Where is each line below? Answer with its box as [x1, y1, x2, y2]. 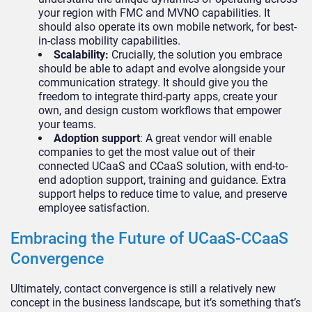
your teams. [38, 117, 96, 131]
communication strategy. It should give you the [38, 75, 267, 89]
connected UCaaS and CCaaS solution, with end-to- [38, 159, 288, 173]
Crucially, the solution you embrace [111, 47, 282, 61]
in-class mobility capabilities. [38, 33, 180, 47]
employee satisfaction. [38, 201, 150, 214]
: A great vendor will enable [140, 131, 272, 145]
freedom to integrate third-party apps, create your [38, 89, 277, 103]
